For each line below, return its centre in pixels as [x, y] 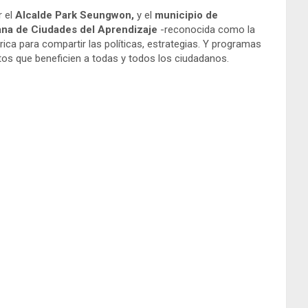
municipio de [186, 15]
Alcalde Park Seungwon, [76, 15]
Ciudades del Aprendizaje [96, 30]
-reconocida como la [208, 30]
